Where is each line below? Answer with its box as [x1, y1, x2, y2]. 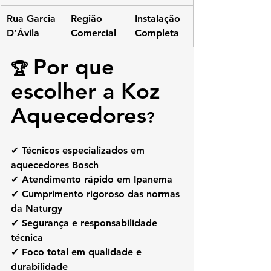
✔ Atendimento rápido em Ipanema [11, 174, 172, 186]
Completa [135, 27, 179, 39]
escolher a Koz [11, 78, 166, 105]
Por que [33, 54, 121, 80]
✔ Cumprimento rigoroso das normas [11, 188, 183, 200]
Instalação [135, 13, 183, 25]
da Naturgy [11, 203, 62, 215]
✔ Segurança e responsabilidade [11, 217, 160, 229]
